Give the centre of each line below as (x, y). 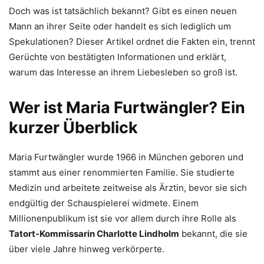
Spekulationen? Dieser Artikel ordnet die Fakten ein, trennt (132, 42)
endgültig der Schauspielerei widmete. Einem (104, 203)
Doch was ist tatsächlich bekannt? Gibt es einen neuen (123, 11)
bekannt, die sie (213, 234)
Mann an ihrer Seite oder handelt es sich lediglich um (120, 26)
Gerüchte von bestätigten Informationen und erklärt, (118, 57)
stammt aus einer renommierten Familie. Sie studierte (122, 172)
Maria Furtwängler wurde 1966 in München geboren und (126, 157)
